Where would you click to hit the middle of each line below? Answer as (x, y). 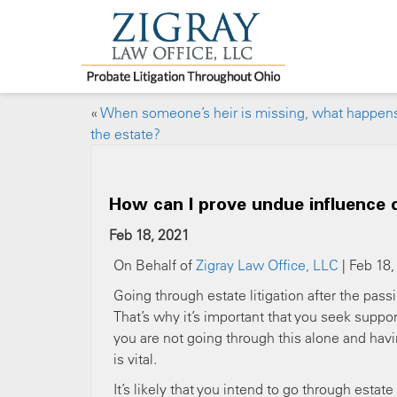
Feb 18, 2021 (149, 235)
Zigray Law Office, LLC (267, 265)
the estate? (125, 134)
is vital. (135, 359)
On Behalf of (155, 265)
